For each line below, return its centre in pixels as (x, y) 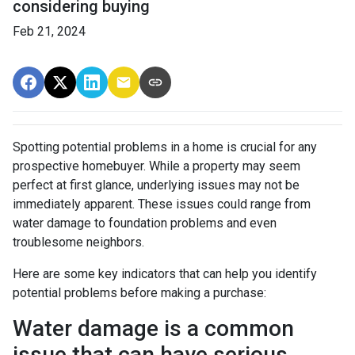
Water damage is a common (153, 328)
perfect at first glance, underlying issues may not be (156, 185)
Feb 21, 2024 (49, 31)
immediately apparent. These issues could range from (162, 204)
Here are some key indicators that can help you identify (165, 273)
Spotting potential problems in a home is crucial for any (165, 147)
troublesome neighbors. (78, 242)
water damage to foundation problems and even (145, 223)
